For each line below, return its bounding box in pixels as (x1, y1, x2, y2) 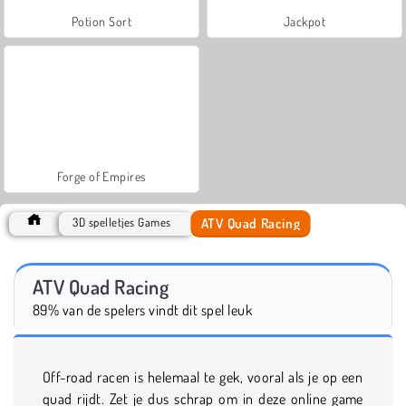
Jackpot (283, 13, 326, 29)
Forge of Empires (57, 168, 146, 184)
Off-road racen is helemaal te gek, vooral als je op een (43, 367, 363, 386)
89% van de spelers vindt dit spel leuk (33, 300, 253, 319)
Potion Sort (71, 13, 132, 29)
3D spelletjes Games (72, 214, 171, 229)
